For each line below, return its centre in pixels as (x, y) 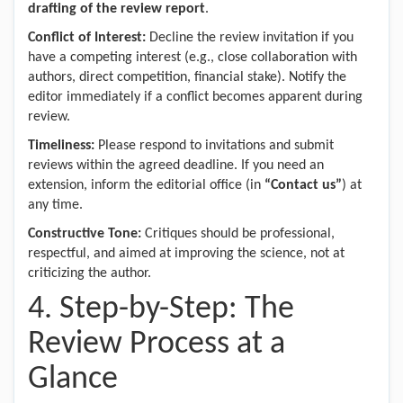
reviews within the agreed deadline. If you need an (176, 166)
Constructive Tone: (85, 234)
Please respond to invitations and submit (214, 146)
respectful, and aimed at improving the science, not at (186, 254)
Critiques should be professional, (238, 234)
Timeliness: (61, 146)
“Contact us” (301, 185)
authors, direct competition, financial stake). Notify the (187, 77)
